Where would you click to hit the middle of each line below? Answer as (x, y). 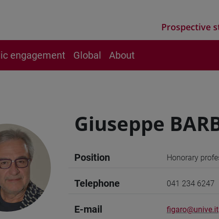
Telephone (97, 183)
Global (87, 55)
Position (92, 157)
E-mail (88, 209)
